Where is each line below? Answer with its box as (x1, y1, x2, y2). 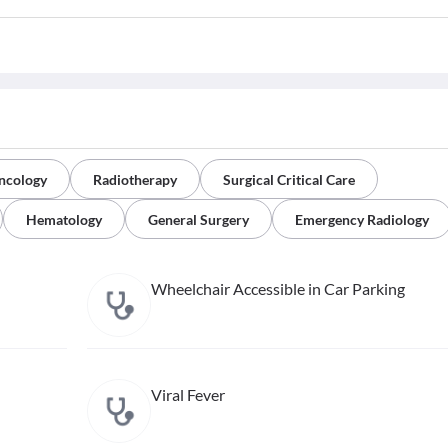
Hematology (26, 211, 102, 228)
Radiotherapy (93, 171, 177, 188)
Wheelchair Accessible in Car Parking (150, 279, 405, 298)
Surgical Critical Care (223, 171, 355, 188)
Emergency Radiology (295, 211, 429, 228)
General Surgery (148, 211, 249, 228)
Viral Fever (150, 385, 225, 404)
